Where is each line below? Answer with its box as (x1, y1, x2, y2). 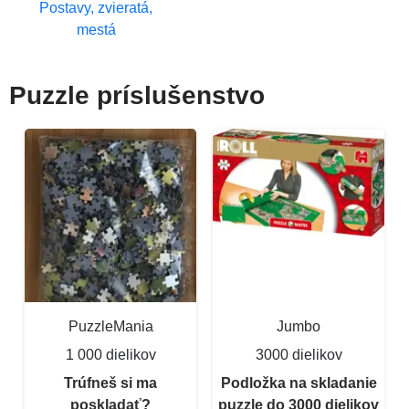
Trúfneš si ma (64, 374, 157, 391)
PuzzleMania (68, 318, 153, 334)
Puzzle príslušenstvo (9, 80, 265, 110)
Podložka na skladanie (220, 374, 377, 391)
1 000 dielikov (65, 346, 156, 362)
